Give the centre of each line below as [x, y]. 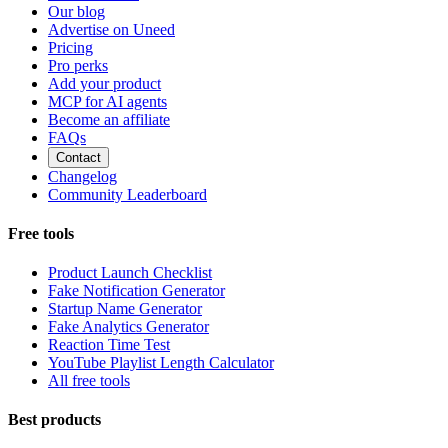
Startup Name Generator [125, 309]
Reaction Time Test [109, 345]
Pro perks [78, 65]
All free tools [89, 381]
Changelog [82, 176]
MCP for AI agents [107, 101]
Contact [78, 157]
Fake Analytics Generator [128, 327]
